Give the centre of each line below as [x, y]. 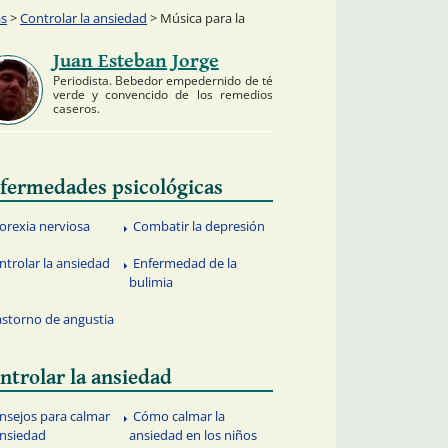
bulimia [151, 282]
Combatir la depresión [199, 226]
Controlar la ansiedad [83, 17]
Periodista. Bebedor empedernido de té [162, 80]
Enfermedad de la [185, 263]
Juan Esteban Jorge [135, 61]
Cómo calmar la [179, 415]
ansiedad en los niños [193, 434]
